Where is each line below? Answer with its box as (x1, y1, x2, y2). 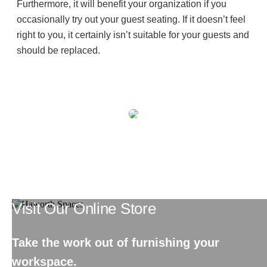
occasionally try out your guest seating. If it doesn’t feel (17, 14, 246, 25)
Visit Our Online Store (12, 200, 156, 218)
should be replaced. (17, 45, 101, 56)
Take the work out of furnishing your (12, 236, 219, 250)
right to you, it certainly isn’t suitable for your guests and (17, 30, 250, 41)
